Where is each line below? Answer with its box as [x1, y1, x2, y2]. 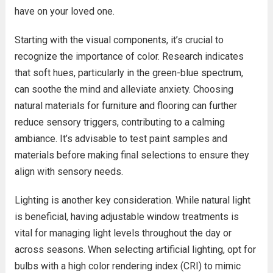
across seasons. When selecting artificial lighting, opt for [14, 244, 256, 255]
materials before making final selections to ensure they [14, 149, 249, 161]
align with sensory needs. [14, 166, 123, 177]
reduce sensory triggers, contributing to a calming [14, 116, 225, 128]
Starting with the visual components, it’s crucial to [14, 34, 224, 46]
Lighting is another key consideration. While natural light [14, 194, 250, 206]
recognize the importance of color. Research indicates [14, 51, 244, 62]
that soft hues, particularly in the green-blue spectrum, [14, 67, 243, 79]
